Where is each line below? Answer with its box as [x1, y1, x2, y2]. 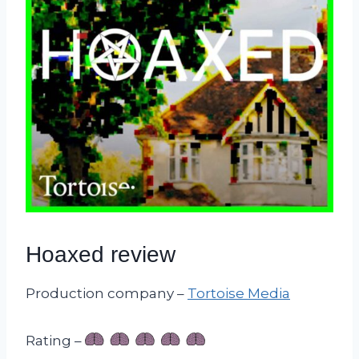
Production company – [26, 284, 188, 301]
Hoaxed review [26, 241, 175, 267]
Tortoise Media [188, 284, 290, 301]
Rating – [26, 332, 85, 349]
